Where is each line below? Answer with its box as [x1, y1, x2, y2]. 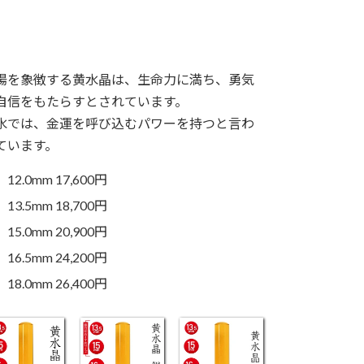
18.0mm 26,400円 [7, 275, 108, 292]
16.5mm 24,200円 [7, 249, 108, 266]
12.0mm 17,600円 [7, 171, 108, 188]
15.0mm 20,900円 [7, 223, 108, 240]
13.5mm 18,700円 [7, 197, 108, 214]
